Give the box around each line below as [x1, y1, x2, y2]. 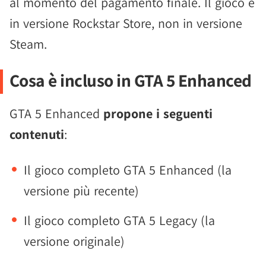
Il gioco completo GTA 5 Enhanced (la [24, 161, 232, 178]
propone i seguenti [103, 105, 213, 122]
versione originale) [24, 233, 125, 249]
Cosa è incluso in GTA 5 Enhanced [9, 69, 252, 91]
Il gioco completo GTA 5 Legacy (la [24, 212, 215, 229]
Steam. [9, 36, 47, 52]
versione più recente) [24, 182, 139, 199]
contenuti [9, 126, 64, 142]
